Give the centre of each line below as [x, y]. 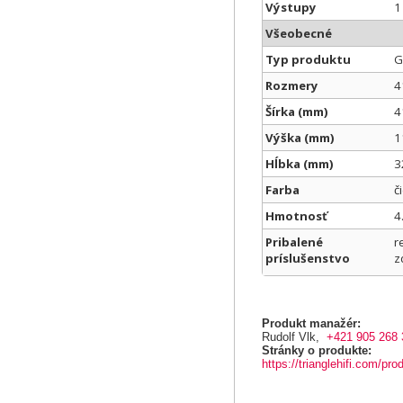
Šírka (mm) [297, 112]
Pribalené [294, 242]
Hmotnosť [296, 216]
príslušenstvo [308, 258]
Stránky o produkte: [317, 350]
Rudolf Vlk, [294, 337]
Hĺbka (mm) [300, 164]
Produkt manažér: [311, 323]
